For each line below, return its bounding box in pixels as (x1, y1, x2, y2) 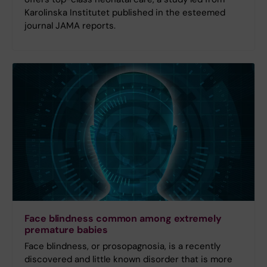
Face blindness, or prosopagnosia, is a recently (24, 240, 221, 252)
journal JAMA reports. (24, 19, 116, 32)
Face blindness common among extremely (24, 212, 222, 225)
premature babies (24, 223, 108, 236)
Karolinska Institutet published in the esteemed (24, 6, 225, 18)
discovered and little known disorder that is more (24, 253, 232, 265)
